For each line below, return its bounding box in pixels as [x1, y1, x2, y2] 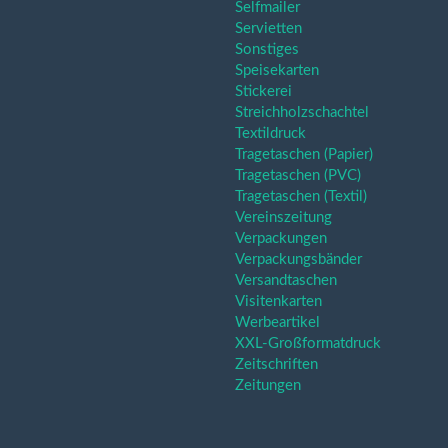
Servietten [235, 21, 302, 36]
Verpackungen [235, 231, 327, 246]
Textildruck [235, 126, 306, 141]
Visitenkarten [235, 294, 322, 309]
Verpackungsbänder [235, 252, 362, 267]
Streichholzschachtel [235, 105, 369, 120]
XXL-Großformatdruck [235, 336, 381, 351]
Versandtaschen [235, 273, 337, 288]
